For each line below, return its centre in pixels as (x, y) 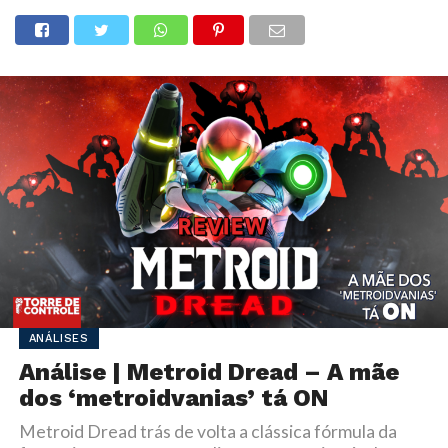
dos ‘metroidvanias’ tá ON (173, 397)
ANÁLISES (59, 338)
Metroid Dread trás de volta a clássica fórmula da (207, 431)
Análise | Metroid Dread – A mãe (208, 371)
